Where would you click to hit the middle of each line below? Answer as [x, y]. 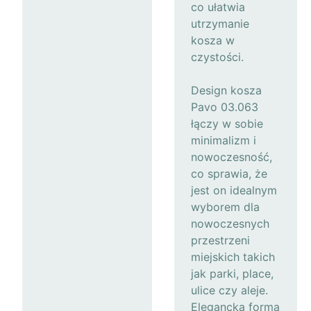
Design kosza [226, 91]
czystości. [217, 57]
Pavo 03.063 [225, 107]
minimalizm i [224, 141]
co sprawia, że [229, 174]
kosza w [213, 41]
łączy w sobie [227, 124]
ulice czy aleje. [229, 291]
